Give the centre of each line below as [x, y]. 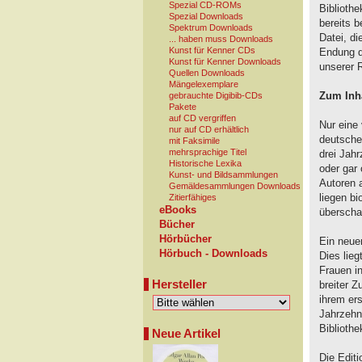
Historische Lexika [205, 163]
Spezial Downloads [206, 16]
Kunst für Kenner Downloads [225, 61]
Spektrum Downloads [211, 27]
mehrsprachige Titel [208, 152]
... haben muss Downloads [221, 39]
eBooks [178, 210]
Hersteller [179, 284]
